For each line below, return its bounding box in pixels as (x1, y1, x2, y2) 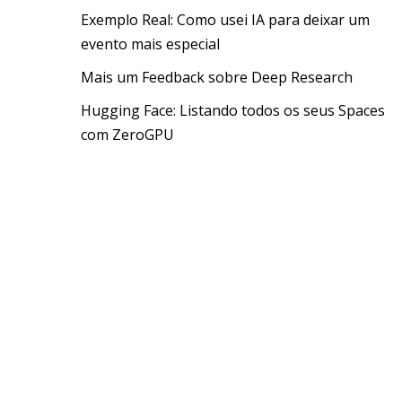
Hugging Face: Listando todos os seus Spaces (80, 100, 385, 120)
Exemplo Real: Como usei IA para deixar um (80, 10, 370, 30)
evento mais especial (80, 34, 220, 54)
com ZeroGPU (80, 125, 174, 144)
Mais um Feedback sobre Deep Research (80, 67, 353, 87)
